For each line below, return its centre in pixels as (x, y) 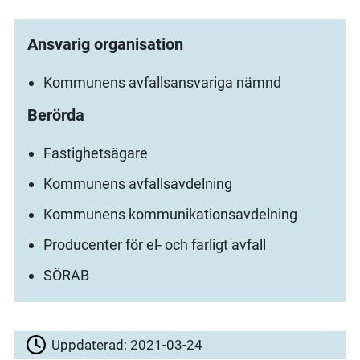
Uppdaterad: (91, 345)
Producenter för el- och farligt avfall (155, 244)
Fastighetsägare (96, 153)
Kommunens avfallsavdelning (138, 184)
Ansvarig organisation (106, 45)
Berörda (56, 115)
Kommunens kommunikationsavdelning (171, 215)
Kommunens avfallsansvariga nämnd (163, 83)
